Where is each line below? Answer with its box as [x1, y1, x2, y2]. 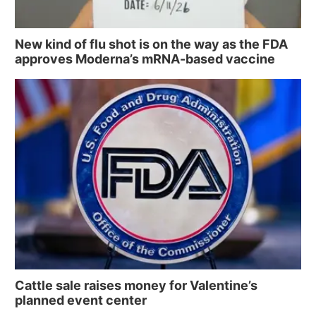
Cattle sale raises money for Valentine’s [15, 278, 257, 293]
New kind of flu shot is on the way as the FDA [15, 36, 288, 51]
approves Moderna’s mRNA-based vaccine [15, 51, 275, 66]
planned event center [15, 293, 147, 308]
